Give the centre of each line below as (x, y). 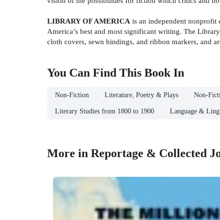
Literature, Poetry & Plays (141, 95)
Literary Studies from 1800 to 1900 (105, 111)
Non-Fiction (72, 95)
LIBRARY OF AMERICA (89, 21)
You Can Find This (96, 72)
